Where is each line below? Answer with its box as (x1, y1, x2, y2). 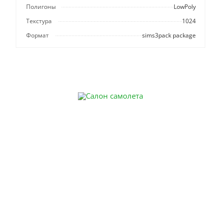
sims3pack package (142, 31, 196, 40)
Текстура (26, 17, 52, 26)
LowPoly (174, 2, 196, 11)
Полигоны (26, 2, 56, 11)
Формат (26, 31, 49, 40)
